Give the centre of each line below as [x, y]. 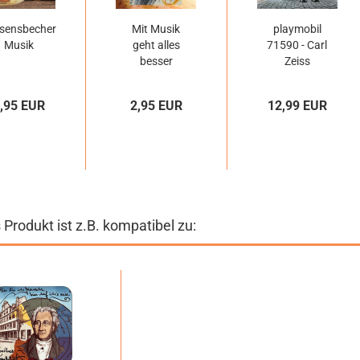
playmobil [297, 29]
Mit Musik [156, 29]
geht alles [156, 45]
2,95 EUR [156, 106]
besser [156, 61]
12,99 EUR [297, 106]
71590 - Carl [297, 45]
